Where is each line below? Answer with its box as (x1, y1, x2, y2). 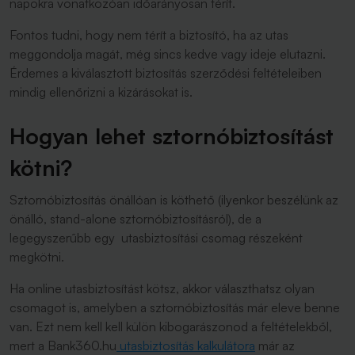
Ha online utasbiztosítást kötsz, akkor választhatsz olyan (10, 281, 315, 296)
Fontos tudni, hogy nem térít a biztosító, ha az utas (10, 27, 288, 43)
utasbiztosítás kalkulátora (116, 338, 255, 353)
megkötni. (10, 249, 64, 265)
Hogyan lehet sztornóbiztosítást (10, 122, 334, 150)
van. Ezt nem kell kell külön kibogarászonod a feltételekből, (10, 319, 332, 334)
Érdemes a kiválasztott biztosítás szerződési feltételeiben (10, 65, 322, 81)
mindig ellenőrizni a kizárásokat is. (10, 84, 193, 100)
